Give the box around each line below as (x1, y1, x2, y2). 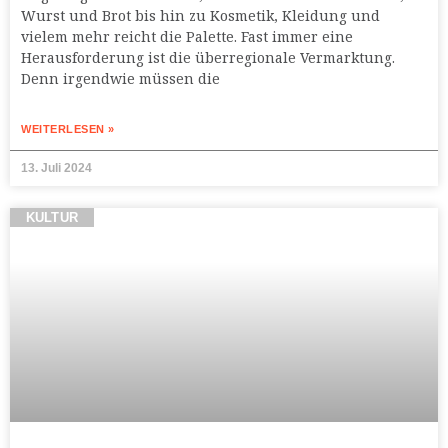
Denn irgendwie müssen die (21, 69, 220, 89)
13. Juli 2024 (21, 161, 92, 176)
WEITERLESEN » (21, 123, 115, 136)
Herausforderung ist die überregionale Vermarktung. (21, 48, 395, 68)
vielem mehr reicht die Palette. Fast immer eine (21, 27, 353, 47)
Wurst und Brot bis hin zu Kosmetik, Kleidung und (21, 6, 380, 26)
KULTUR (25, 210, 79, 226)
